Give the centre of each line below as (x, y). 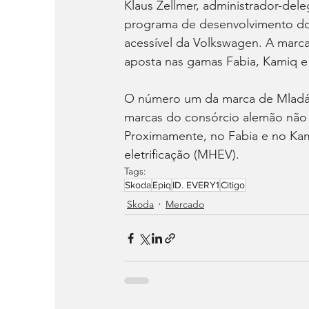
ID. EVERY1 (196, 185)
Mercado (185, 204)
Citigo (233, 185)
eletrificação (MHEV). (182, 155)
